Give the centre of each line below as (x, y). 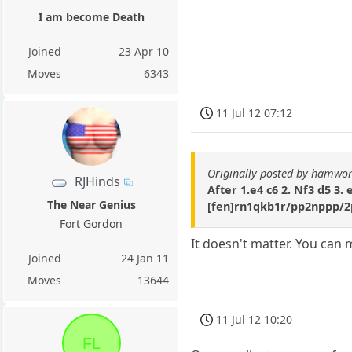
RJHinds (97, 181)
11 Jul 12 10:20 (255, 319)
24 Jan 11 (145, 258)
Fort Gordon (92, 224)
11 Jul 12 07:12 (255, 112)
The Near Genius (91, 205)
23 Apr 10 (144, 51)
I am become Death (91, 17)
